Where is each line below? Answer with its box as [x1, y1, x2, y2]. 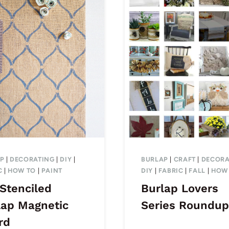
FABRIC [158, 167, 184, 175]
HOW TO [8, 167, 36, 175]
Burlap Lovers [141, 181, 218, 195]
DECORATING [10, 155, 55, 164]
